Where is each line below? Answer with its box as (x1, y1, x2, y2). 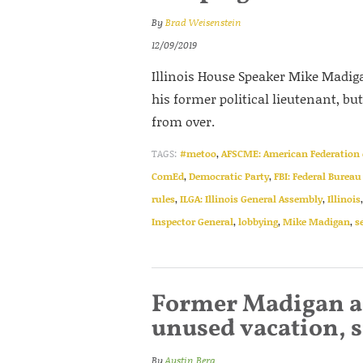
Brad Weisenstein (165, 15, 241, 29)
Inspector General (152, 215, 233, 228)
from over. (152, 112, 215, 130)
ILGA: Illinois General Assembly (180, 192, 322, 206)
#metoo (180, 147, 216, 160)
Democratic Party (189, 169, 269, 183)
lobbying (238, 215, 278, 228)
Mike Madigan (283, 215, 350, 228)
